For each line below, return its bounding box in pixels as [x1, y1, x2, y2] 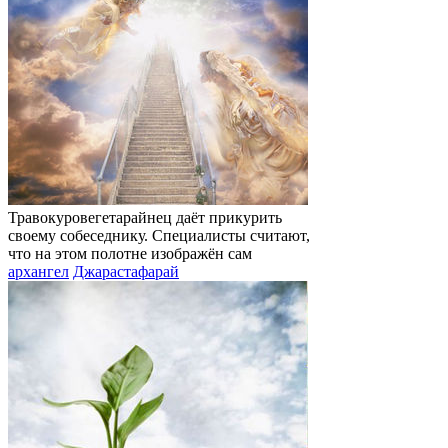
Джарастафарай [73, 263, 179, 281]
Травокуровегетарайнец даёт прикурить [8, 209, 282, 227]
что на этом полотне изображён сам [8, 245, 252, 263]
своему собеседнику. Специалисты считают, [8, 227, 310, 245]
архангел [8, 263, 69, 281]
